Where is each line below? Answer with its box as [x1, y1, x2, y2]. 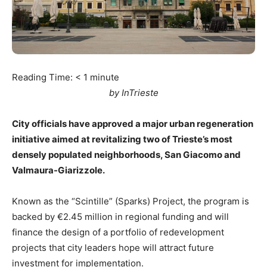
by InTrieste [108, 86, 159, 98]
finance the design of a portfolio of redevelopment [12, 226, 224, 238]
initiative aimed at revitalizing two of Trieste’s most [12, 133, 232, 145]
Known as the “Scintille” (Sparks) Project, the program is [12, 195, 249, 207]
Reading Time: [12, 71, 75, 83]
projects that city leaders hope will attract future [12, 241, 214, 253]
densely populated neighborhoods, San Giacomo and [12, 148, 241, 160]
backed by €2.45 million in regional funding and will [12, 210, 229, 222]
